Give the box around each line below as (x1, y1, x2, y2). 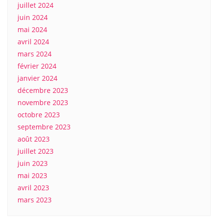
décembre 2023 (18, 86, 68, 95)
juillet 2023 (18, 146, 54, 156)
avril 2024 (18, 37, 49, 46)
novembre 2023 (18, 98, 68, 107)
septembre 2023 (18, 122, 71, 131)
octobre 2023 (18, 110, 60, 119)
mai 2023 (18, 171, 47, 180)
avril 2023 (18, 183, 49, 192)
